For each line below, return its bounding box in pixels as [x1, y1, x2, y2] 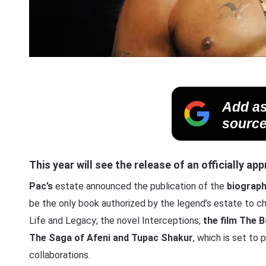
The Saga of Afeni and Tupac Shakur [28, 232, 193, 244]
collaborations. [28, 249, 90, 261]
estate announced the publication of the [52, 180, 227, 192]
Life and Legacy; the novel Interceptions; [28, 215, 203, 227]
